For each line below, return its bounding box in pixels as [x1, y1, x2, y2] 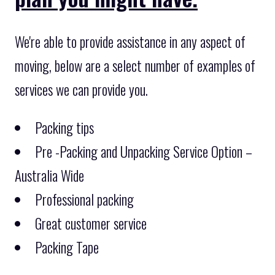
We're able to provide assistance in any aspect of [15, 31, 246, 52]
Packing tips [35, 117, 94, 138]
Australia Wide [15, 165, 84, 186]
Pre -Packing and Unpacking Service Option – [35, 141, 252, 162]
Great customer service [35, 212, 147, 234]
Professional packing [35, 188, 134, 210]
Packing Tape [35, 236, 99, 258]
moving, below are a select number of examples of [15, 55, 255, 76]
